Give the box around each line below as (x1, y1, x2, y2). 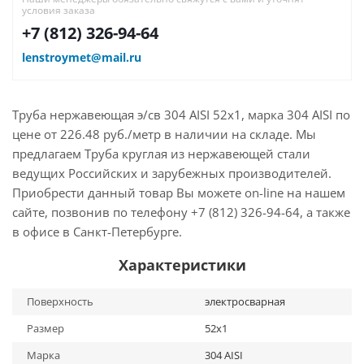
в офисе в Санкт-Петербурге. (12, 223, 182, 240)
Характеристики (118, 255, 246, 275)
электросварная (205, 294, 285, 309)
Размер (27, 321, 64, 336)
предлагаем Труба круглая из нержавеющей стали (12, 145, 310, 162)
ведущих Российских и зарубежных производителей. (12, 165, 331, 181)
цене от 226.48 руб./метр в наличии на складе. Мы (12, 126, 316, 142)
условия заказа (22, 3, 95, 17)
